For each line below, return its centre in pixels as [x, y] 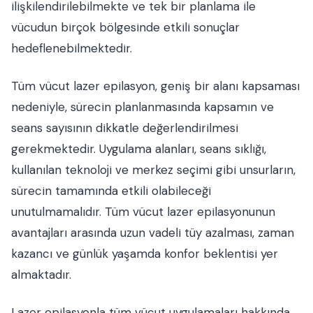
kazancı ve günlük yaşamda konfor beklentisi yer [145, 254]
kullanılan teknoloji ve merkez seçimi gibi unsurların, [153, 170]
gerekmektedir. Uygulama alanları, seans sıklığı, [139, 149]
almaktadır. [41, 275]
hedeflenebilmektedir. [72, 49]
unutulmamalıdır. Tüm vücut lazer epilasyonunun [143, 212]
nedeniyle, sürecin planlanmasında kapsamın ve [143, 107]
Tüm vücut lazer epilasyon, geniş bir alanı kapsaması [155, 86]
